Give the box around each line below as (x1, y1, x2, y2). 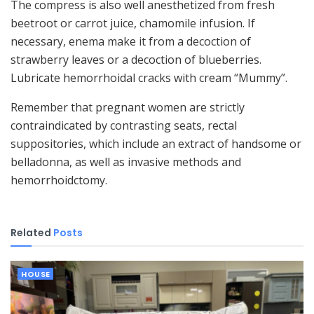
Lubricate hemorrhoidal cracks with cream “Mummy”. (11, 69, 287, 86)
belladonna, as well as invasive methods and (11, 153, 241, 170)
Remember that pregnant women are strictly (11, 99, 245, 115)
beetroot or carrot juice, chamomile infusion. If (11, 15, 255, 31)
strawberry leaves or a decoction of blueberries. (11, 51, 261, 67)
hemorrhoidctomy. (11, 172, 107, 188)
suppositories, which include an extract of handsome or (11, 135, 301, 151)
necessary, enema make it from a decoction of (11, 33, 251, 49)
